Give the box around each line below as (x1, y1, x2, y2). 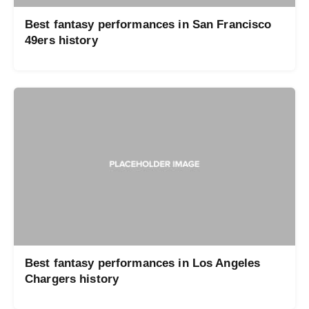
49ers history (25, 33, 98, 47)
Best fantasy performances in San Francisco (25, 17, 272, 31)
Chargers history (25, 272, 119, 286)
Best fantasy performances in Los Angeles (25, 257, 261, 270)
